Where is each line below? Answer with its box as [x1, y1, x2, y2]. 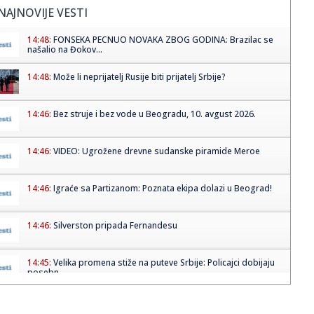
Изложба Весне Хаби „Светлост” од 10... [53, 294, 222, 306]
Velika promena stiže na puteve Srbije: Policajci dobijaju [53, 257, 275, 269]
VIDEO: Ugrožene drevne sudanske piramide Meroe [53, 145, 260, 158]
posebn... [27, 266, 65, 279]
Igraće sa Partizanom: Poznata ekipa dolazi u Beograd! [53, 182, 272, 195]
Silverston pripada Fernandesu [53, 219, 177, 232]
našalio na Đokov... [27, 43, 102, 56]
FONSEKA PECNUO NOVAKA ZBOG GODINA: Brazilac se [53, 34, 273, 46]
